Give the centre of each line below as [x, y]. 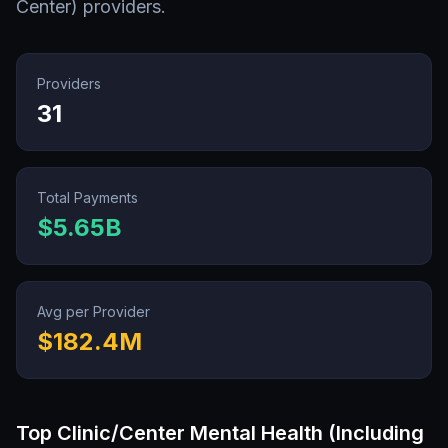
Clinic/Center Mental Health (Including [240, 433]
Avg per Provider [93, 311]
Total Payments [87, 197]
